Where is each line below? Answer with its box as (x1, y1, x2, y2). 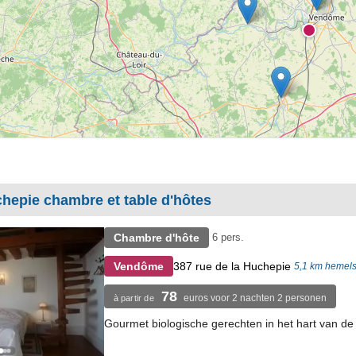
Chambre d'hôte (113, 231, 199, 244)
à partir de (113, 293, 154, 303)
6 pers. (211, 231, 244, 243)
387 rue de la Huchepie (172, 259, 291, 273)
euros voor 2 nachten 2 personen (183, 292, 327, 304)
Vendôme (113, 260, 164, 273)
